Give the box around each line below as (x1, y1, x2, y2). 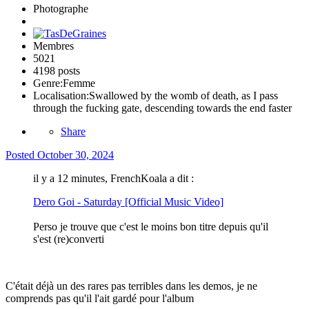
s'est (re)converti (33, 233, 104, 246)
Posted (6, 149, 37, 161)
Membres (33, 40, 74, 52)
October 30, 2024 (37, 149, 114, 161)
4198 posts (33, 65, 80, 77)
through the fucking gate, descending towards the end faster (33, 102, 292, 114)
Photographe (33, 3, 88, 15)
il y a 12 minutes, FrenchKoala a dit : (33, 172, 194, 185)
